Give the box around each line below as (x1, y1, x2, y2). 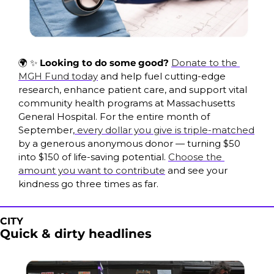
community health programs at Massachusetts (18, 97, 235, 109)
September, (18, 124, 75, 136)
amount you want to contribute (18, 165, 165, 177)
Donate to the (171, 57, 237, 69)
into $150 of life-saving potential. (18, 151, 168, 163)
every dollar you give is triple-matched (75, 124, 254, 136)
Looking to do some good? (40, 57, 171, 69)
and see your (165, 165, 228, 177)
